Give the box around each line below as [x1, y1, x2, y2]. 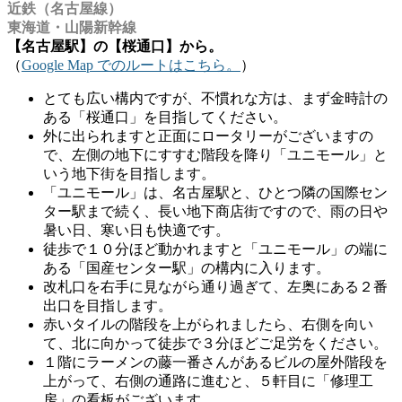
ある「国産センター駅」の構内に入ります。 [43, 260, 330, 276]
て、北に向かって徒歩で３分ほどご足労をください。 [43, 336, 388, 352]
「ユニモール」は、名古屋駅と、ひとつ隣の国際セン [43, 185, 388, 201]
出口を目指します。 [43, 298, 172, 314]
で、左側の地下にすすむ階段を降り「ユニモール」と [43, 147, 388, 163]
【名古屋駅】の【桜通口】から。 [7, 39, 223, 55]
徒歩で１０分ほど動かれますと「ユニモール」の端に [43, 241, 388, 258]
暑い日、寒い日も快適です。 [43, 223, 230, 239]
